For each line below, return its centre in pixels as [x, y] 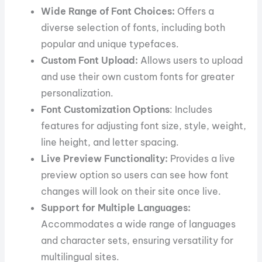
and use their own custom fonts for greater [138, 76]
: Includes [191, 109]
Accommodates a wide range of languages [139, 224]
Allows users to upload [191, 60]
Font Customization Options [106, 109]
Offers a [195, 11]
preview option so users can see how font [135, 175]
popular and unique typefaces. [110, 44]
